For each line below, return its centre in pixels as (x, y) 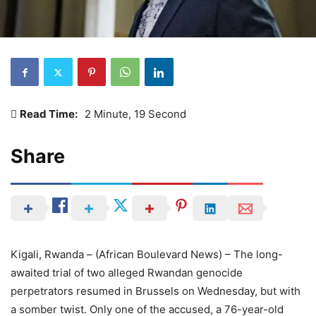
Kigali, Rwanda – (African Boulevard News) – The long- (147, 255)
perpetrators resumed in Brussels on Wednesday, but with (156, 291)
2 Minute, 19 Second (135, 114)
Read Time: (49, 114)
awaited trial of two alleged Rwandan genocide (127, 273)
